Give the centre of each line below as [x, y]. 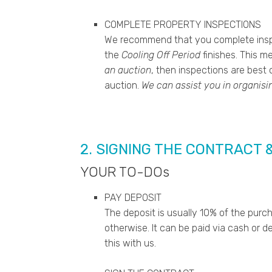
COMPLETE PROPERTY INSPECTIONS [183, 25]
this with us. [130, 243]
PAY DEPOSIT [133, 198]
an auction [128, 70]
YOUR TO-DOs [125, 172]
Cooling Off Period [161, 55]
